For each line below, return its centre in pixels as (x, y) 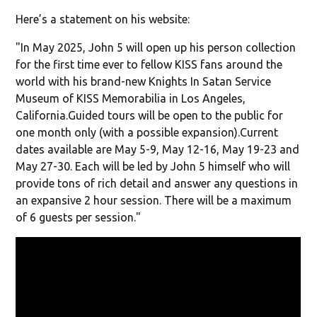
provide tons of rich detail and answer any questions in (157, 183)
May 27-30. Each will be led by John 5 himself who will (153, 166)
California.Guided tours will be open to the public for (150, 115)
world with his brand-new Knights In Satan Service (144, 81)
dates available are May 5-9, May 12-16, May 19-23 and (158, 149)
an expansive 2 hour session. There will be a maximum (154, 200)
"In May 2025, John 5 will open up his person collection (156, 47)
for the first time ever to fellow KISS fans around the (149, 64)
